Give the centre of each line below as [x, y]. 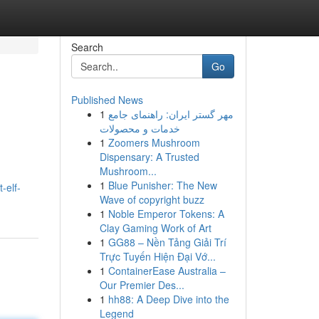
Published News [107, 100]
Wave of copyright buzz [152, 199]
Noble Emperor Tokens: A [166, 214]
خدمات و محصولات [140, 128]
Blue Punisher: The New [162, 185]
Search [87, 47]
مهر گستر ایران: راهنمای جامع [171, 114]
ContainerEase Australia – [167, 271]
